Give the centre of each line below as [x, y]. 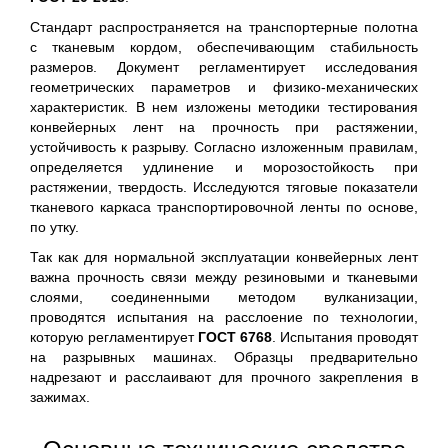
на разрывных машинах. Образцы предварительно [224, 357]
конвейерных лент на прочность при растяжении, [224, 127]
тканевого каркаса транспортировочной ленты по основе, [224, 207]
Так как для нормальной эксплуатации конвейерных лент [224, 257]
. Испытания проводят [345, 337]
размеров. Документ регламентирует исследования [224, 67]
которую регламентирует [114, 337]
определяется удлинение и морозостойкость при [224, 167]
